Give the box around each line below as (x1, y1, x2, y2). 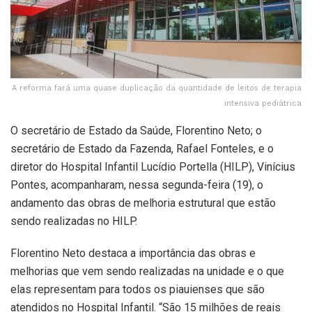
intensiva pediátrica (224, 98, 302, 108)
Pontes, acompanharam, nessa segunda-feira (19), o (10, 178, 263, 192)
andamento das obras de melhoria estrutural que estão (10, 196, 276, 210)
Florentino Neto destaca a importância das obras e (10, 246, 256, 260)
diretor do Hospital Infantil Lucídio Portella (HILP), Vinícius (10, 159, 295, 173)
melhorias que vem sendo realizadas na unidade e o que (10, 264, 284, 278)
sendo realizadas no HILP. (10, 214, 137, 228)
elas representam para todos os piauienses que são (10, 282, 265, 296)
